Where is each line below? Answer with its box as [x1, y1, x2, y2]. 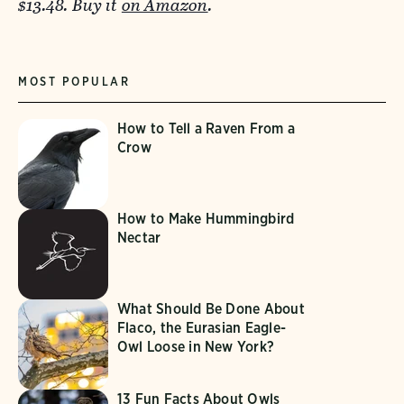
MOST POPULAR [18, 74, 131, 88]
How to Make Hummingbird [117, 209, 295, 227]
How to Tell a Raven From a [117, 119, 296, 137]
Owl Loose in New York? [117, 337, 275, 355]
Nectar [117, 228, 161, 246]
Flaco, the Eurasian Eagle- [117, 318, 287, 336]
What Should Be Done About [117, 299, 305, 317]
